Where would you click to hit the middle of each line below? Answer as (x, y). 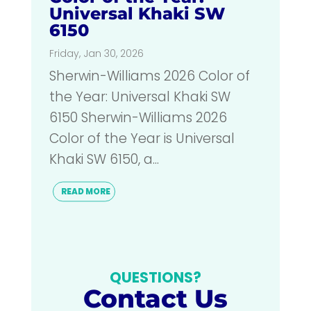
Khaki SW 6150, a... (104, 160)
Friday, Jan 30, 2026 (96, 54)
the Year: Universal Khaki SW (140, 97)
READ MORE (85, 192)
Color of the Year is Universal (142, 139)
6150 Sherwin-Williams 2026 (138, 118)
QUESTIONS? (155, 278)
